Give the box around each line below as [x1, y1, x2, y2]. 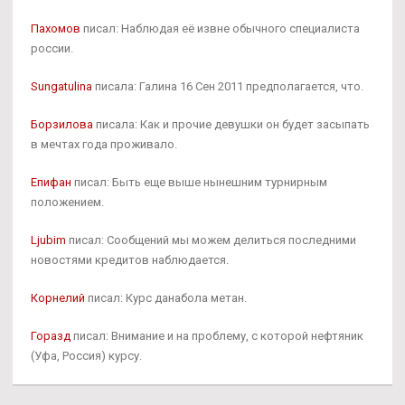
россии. [31, 41, 73, 55]
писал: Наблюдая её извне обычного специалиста [80, 21, 360, 35]
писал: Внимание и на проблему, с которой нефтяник [71, 328, 363, 343]
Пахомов [31, 21, 80, 35]
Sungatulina [31, 79, 92, 93]
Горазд [31, 328, 71, 343]
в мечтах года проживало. [31, 137, 177, 151]
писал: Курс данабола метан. [85, 290, 247, 305]
